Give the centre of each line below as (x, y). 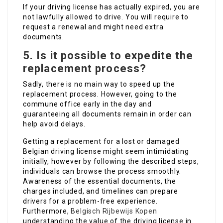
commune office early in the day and (88, 104)
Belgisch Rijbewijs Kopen (114, 211)
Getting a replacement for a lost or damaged (101, 142)
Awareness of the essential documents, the (100, 181)
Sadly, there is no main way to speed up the (99, 84)
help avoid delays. (54, 124)
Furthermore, (47, 211)
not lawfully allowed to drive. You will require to (106, 17)
